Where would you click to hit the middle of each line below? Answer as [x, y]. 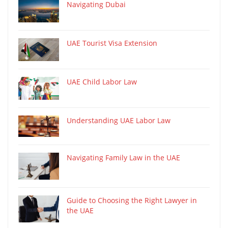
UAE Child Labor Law [102, 81]
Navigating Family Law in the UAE [123, 157]
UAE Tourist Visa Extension [112, 43]
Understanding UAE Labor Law [119, 120]
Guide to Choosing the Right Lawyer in [132, 200]
